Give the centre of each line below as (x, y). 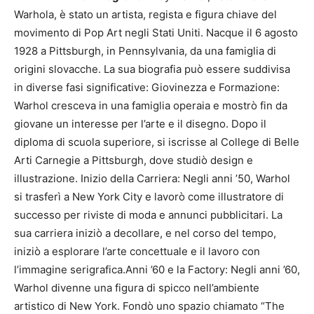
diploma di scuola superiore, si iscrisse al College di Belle (157, 142)
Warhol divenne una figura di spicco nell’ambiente (137, 287)
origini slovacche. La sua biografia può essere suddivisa (152, 69)
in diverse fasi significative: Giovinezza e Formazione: (147, 87)
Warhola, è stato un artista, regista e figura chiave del (145, 14)
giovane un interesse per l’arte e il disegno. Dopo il (140, 123)
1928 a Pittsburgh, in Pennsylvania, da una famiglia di (145, 50)
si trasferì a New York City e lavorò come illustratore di (149, 196)
